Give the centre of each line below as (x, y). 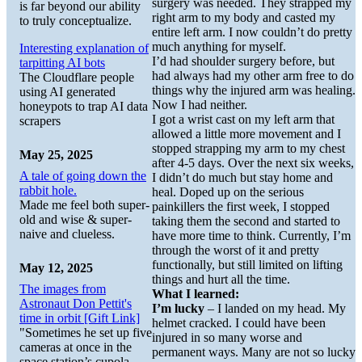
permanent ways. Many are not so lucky (254, 352)
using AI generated (67, 91)
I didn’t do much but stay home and (242, 178)
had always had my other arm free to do (253, 76)
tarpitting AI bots (62, 62)
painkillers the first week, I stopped (241, 207)
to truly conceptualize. (76, 20)
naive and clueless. (67, 234)
